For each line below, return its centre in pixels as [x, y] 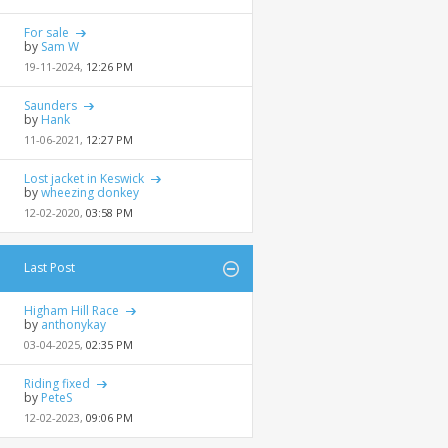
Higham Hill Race [71, 310]
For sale [46, 32]
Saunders [50, 105]
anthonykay [73, 324]
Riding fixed [57, 383]
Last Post [49, 267]
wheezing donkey [90, 192]
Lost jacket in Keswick [84, 178]
